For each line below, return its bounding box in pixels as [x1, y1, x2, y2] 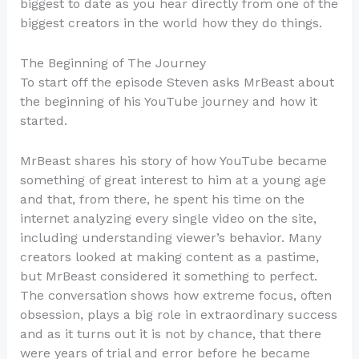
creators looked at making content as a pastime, [19, 248, 319, 264]
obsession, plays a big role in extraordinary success [19, 306, 337, 322]
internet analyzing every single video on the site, [19, 210, 317, 226]
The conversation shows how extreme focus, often [19, 287, 332, 303]
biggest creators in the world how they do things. [19, 15, 322, 31]
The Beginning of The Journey [19, 54, 206, 71]
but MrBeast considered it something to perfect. [19, 268, 317, 284]
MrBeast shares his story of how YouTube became [19, 152, 327, 168]
